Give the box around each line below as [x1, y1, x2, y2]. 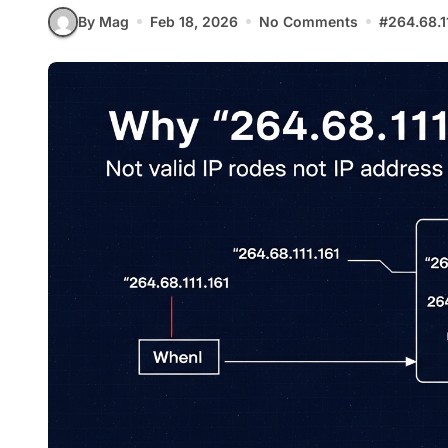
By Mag [78, 13, 129, 31]
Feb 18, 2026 [150, 13, 238, 31]
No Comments [259, 13, 358, 31]
